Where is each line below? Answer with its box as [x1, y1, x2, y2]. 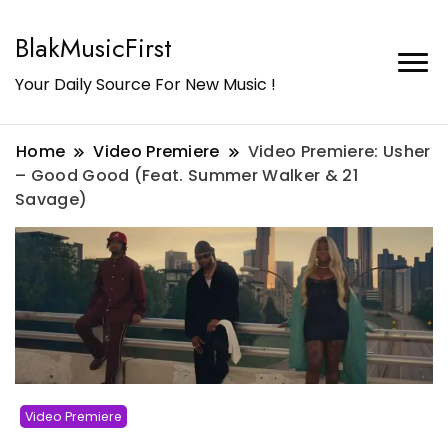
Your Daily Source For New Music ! [15, 73, 276, 96]
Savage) [15, 188, 88, 211]
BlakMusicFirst [15, 29, 172, 67]
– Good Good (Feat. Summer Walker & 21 [15, 164, 358, 187]
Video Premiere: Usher [247, 140, 431, 163]
